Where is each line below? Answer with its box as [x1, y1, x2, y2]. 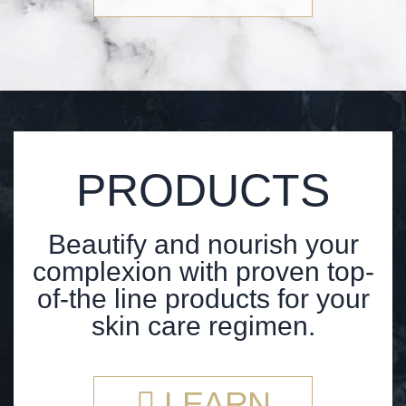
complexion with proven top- [32, 256, 374, 286]
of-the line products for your [36, 283, 370, 314]
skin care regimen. [91, 310, 315, 341]
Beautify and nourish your [47, 228, 359, 259]
